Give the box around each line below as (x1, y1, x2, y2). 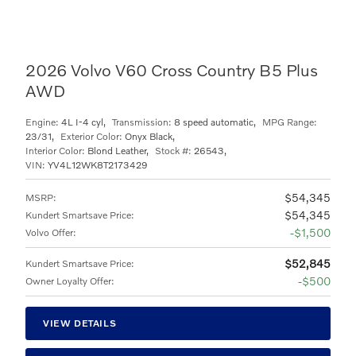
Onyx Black (125, 130, 172, 142)
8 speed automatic (174, 116, 253, 128)
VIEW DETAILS (42, 317, 117, 330)
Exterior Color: (60, 130, 122, 142)
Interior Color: (25, 145, 85, 157)
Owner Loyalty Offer (25, 275, 111, 287)
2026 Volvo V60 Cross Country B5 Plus (25, 60, 318, 79)
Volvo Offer (25, 226, 73, 238)
